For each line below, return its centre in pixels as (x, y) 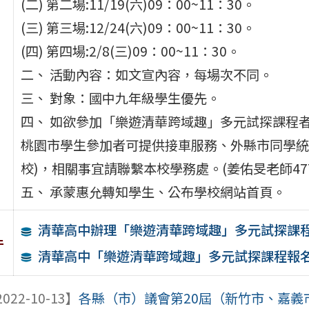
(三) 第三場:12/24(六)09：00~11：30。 (138, 27)
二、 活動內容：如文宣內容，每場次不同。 (146, 74)
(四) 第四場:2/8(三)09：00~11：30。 (130, 51)
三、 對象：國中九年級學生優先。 (120, 98)
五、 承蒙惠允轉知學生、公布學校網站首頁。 (153, 191)
